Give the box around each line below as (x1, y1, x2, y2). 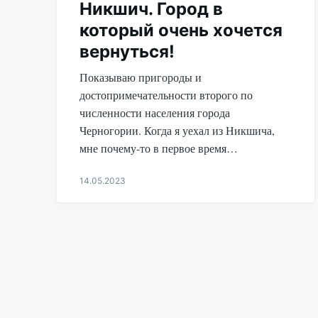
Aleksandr (79, 202, 119, 214)
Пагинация (56, 253, 140, 273)
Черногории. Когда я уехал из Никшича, (79, 123, 275, 138)
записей (56, 272, 119, 291)
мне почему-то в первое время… (79, 141, 238, 156)
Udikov (79, 216, 108, 227)
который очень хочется (79, 20, 283, 41)
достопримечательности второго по (79, 87, 253, 103)
